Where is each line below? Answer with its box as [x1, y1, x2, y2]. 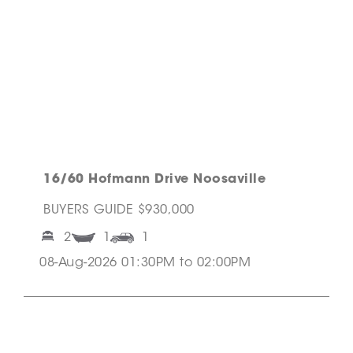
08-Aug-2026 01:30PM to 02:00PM [39, 257, 251, 270]
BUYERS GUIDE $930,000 [43, 204, 195, 217]
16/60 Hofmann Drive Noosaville [43, 173, 266, 187]
